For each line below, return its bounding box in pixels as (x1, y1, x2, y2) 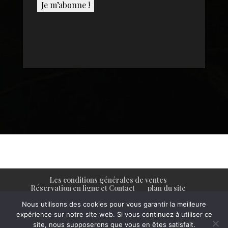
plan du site (148, 183, 186, 193)
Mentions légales (79, 191, 137, 202)
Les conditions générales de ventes (49, 175, 167, 185)
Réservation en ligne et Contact (31, 183, 135, 193)
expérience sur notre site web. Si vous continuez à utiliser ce (16, 210, 212, 218)
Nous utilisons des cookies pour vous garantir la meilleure (22, 200, 206, 208)
